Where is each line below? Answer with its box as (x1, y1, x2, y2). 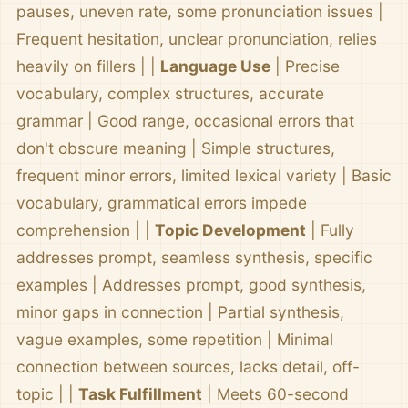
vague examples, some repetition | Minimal (16, 330, 333, 349)
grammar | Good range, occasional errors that (16, 111, 354, 130)
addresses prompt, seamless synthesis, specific (16, 248, 372, 267)
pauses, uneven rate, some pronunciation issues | (16, 2, 383, 21)
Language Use (160, 56, 270, 76)
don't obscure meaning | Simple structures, (16, 138, 335, 158)
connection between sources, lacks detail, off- (16, 357, 360, 376)
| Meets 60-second (202, 384, 349, 403)
